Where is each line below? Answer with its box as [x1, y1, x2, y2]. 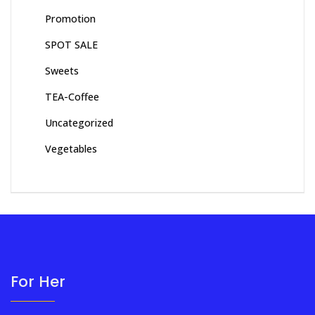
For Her [11, 271, 65, 292]
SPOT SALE [45, 38, 98, 52]
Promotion [45, 12, 96, 26]
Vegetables [45, 142, 97, 156]
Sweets [45, 64, 79, 78]
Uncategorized [45, 116, 113, 130]
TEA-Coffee [45, 90, 99, 104]
